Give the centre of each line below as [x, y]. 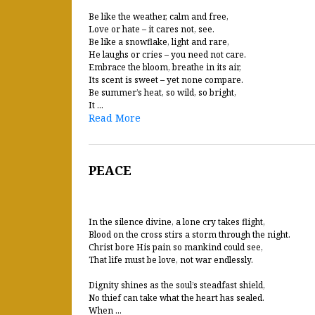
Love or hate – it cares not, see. [152, 29]
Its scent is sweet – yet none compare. [166, 80]
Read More [115, 118]
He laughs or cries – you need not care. [167, 54]
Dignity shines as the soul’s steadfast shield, [177, 285]
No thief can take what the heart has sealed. [176, 298]
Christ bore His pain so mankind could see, [176, 247]
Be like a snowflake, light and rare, [159, 42]
